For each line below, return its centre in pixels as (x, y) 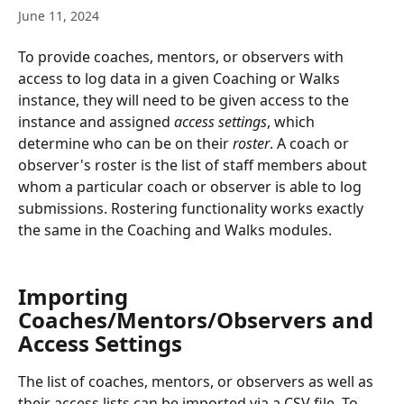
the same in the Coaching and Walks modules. (175, 230)
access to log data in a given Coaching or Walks (181, 78)
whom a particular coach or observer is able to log (192, 187)
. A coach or (311, 143)
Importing (76, 296)
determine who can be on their (125, 143)
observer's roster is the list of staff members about (194, 165)
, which (293, 122)
